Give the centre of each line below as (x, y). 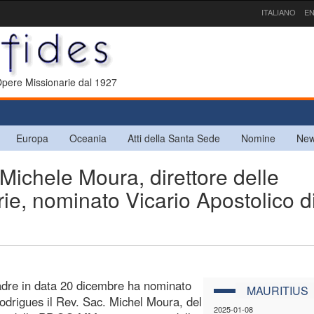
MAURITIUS (277, 290)
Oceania (88, 138)
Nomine (258, 138)
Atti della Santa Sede (174, 138)
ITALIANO (279, 12)
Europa (32, 138)
